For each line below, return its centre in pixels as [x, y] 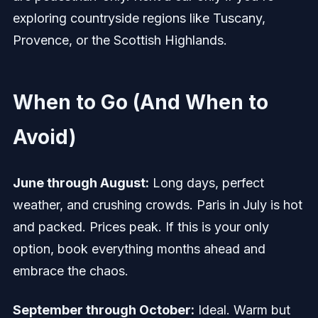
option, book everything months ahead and [139, 249]
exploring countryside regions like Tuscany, [139, 18]
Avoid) [44, 137]
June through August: [81, 183]
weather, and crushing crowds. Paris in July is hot [157, 205]
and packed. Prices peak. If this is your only [141, 227]
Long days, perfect [206, 183]
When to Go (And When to [140, 103]
